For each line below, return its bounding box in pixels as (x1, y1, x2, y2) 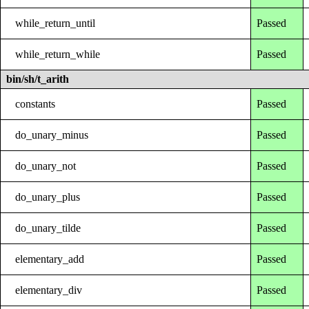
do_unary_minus (15, 128, 89, 141)
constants (15, 97, 56, 110)
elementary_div (15, 283, 83, 296)
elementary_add (15, 252, 85, 265)
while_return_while (15, 48, 101, 60)
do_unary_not (15, 159, 77, 172)
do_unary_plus (15, 190, 81, 203)
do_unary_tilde (15, 221, 81, 234)
